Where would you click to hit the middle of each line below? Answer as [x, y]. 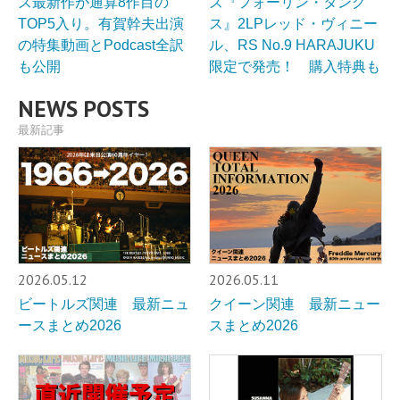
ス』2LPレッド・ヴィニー [293, 24]
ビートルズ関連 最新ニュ [104, 304]
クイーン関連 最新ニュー [295, 304]
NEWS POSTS [83, 109]
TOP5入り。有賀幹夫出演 [101, 24]
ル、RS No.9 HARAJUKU [292, 46]
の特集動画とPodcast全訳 [101, 46]
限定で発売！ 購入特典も [295, 67]
